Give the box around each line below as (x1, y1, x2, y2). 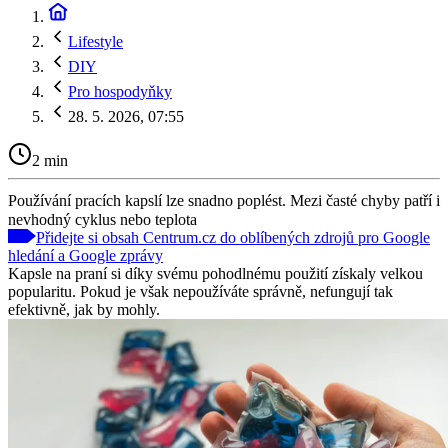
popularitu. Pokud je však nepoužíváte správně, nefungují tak (8, 282, 393, 300)
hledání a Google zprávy (8, 246, 163, 264)
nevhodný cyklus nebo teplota (8, 210, 197, 228)
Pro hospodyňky (68, 83, 172, 100)
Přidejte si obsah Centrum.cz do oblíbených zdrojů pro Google (36, 228, 430, 246)
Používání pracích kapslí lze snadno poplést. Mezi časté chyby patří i (8, 191, 440, 209)
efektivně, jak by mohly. (8, 300, 160, 318)
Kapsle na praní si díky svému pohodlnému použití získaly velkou (8, 264, 423, 282)
